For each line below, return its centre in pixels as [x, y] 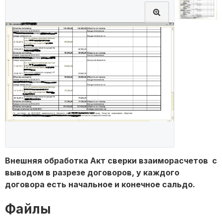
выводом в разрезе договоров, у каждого [92, 173]
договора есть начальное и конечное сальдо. [100, 185]
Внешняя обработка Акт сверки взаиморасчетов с [111, 161]
